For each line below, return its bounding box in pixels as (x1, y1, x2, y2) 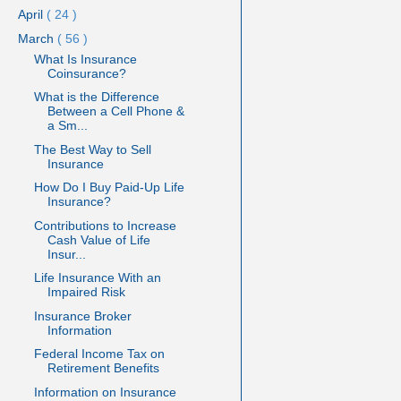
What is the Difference (33, 90, 159, 105)
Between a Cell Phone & (47, 104, 184, 119)
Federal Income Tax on (33, 346, 165, 362)
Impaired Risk (47, 285, 125, 300)
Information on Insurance (33, 384, 176, 399)
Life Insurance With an (33, 270, 161, 286)
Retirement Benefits (47, 361, 159, 376)
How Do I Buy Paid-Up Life (33, 180, 184, 195)
